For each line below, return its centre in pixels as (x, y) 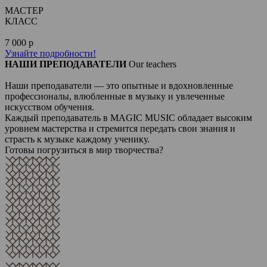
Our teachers (153, 64)
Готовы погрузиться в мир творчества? (84, 150)
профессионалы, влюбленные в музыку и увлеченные (115, 96)
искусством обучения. (49, 107)
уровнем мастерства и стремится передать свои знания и (120, 128)
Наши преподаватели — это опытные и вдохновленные (119, 86)
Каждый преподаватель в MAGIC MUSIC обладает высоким (128, 118)
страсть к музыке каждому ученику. (77, 139)
